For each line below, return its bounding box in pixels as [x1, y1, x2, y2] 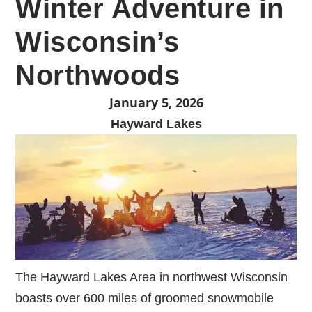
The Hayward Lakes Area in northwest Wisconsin [15, 270, 288, 284]
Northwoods [15, 60, 180, 91]
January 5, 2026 [109, 94, 203, 111]
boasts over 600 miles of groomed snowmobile [15, 290, 274, 305]
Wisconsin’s [15, 26, 180, 58]
